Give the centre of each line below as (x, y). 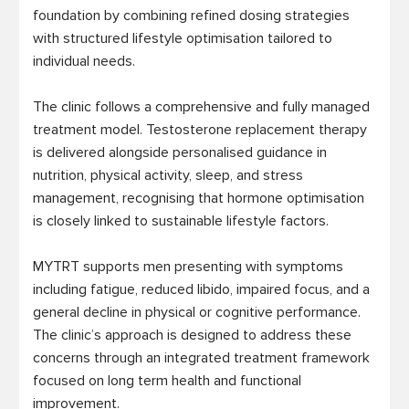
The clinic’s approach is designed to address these (193, 335)
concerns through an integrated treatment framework (202, 357)
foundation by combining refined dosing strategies (192, 15)
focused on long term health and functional (168, 380)
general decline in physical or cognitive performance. (197, 312)
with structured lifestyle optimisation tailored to (183, 38)
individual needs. (84, 61)
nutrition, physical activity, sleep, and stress (168, 175)
